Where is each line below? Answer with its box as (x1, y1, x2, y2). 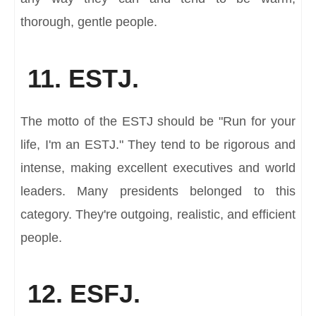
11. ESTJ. (20, 63, 139, 93)
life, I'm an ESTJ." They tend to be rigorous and (20, 137, 296, 152)
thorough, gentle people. (20, 15, 157, 30)
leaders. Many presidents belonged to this (20, 183, 296, 198)
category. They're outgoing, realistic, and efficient (20, 207, 296, 221)
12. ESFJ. (20, 279, 140, 309)
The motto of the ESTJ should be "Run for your (20, 114, 296, 128)
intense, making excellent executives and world (20, 160, 296, 175)
